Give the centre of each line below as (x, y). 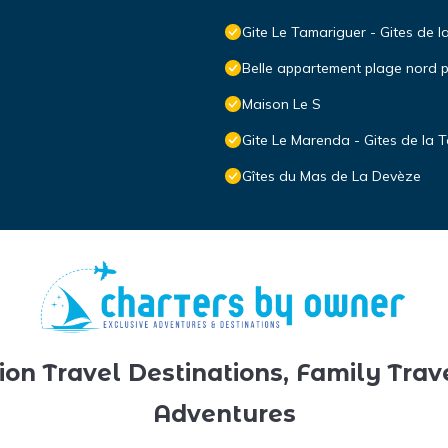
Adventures (224, 413)
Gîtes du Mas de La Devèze (331, 176)
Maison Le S (281, 104)
